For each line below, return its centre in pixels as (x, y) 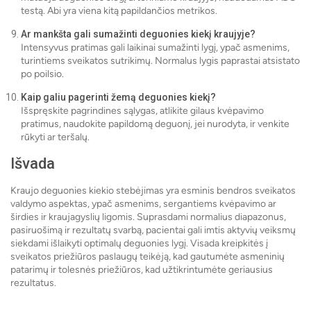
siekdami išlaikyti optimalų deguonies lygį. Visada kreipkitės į (139, 244)
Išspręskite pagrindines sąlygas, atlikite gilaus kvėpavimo (142, 111)
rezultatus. (33, 283)
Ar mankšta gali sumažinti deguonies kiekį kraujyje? (138, 34)
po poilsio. (42, 74)
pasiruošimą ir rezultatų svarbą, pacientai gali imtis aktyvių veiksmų (153, 230)
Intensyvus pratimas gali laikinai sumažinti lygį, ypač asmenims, (155, 48)
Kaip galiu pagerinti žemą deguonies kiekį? (118, 98)
